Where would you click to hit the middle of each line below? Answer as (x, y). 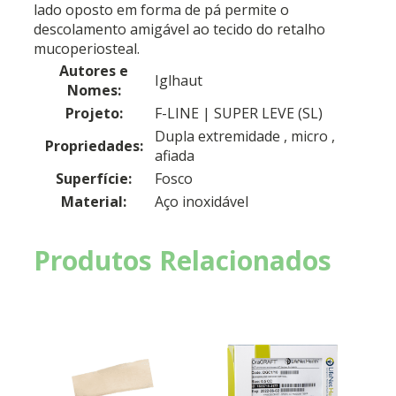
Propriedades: (94, 145)
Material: (94, 201)
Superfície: (94, 178)
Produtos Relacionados (183, 260)
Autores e (94, 70)
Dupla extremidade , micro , (245, 136)
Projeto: (94, 113)
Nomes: (94, 90)
